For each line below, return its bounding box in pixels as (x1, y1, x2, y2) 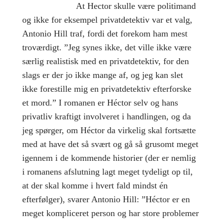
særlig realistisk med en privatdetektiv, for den (22, 56, 189, 67)
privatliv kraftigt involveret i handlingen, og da (22, 111, 191, 122)
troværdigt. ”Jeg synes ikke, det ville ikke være (22, 42, 191, 53)
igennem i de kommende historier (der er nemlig (22, 153, 196, 163)
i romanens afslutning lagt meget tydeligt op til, (22, 167, 193, 177)
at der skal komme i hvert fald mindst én (22, 181, 168, 191)
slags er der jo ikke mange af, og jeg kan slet (22, 70, 183, 80)
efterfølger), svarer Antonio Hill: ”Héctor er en (22, 194, 190, 205)
